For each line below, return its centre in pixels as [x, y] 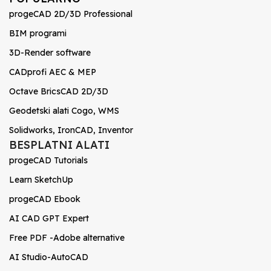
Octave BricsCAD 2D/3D [59, 91]
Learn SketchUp [41, 180]
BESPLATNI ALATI [59, 145]
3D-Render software [50, 53]
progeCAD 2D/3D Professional [71, 14]
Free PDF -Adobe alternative [67, 238]
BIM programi [38, 33]
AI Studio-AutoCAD [49, 257]
